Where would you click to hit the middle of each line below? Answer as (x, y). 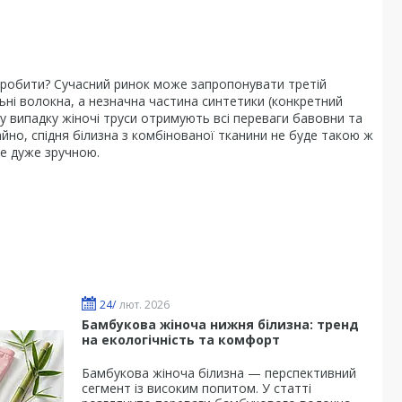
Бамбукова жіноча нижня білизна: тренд (220, 324)
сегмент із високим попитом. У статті (197, 388)
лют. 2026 (144, 304)
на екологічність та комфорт (181, 339)
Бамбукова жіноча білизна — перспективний (219, 372)
